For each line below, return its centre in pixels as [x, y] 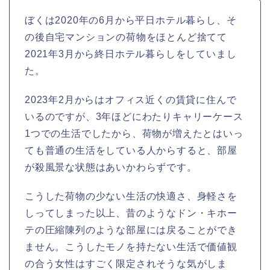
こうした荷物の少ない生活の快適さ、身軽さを [131, 196]
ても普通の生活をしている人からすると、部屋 [131, 150]
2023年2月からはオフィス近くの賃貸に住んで [131, 99]
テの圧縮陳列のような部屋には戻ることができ [131, 230]
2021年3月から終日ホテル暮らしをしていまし [131, 54]
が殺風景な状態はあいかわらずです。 [111, 167]
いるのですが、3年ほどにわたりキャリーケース [134, 116]
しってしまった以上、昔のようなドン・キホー [131, 213]
